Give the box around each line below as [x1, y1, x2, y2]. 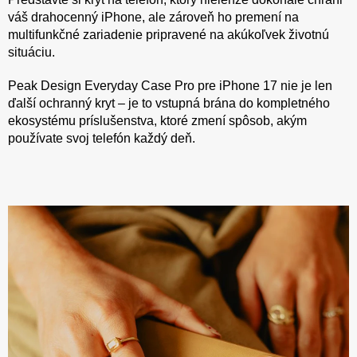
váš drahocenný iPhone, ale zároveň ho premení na [8, 10, 299, 24]
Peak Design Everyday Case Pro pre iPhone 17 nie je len [8, 78, 332, 92]
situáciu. [8, 45, 55, 59]
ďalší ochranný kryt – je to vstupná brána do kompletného [8, 96, 330, 110]
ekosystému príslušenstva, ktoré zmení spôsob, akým [8, 113, 307, 127]
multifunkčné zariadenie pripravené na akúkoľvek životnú [8, 27, 329, 41]
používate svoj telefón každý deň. [8, 131, 195, 145]
